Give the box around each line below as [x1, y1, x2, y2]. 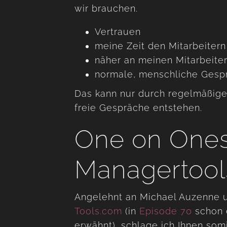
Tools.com [74, 205, 122, 216]
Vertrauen [95, 26, 141, 37]
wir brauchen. [74, 3, 138, 14]
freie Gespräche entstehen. [74, 102, 202, 113]
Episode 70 [139, 205, 192, 216]
